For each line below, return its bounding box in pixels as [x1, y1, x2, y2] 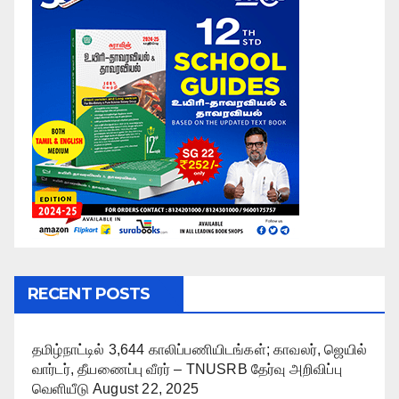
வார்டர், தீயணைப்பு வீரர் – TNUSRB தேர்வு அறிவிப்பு [32, 361, 342, 377]
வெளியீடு [32, 380, 89, 396]
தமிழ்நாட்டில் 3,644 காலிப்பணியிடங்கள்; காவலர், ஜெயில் [32, 341, 367, 357]
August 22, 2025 [93, 380, 199, 396]
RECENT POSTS [28, 283, 151, 304]
